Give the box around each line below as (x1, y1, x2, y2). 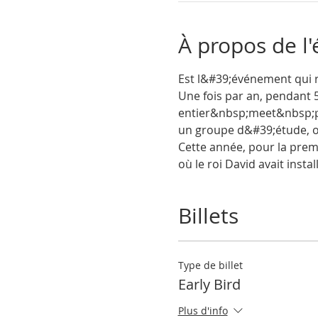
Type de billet (177, 258, 243, 272)
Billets (177, 202, 238, 230)
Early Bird (177, 275, 241, 294)
